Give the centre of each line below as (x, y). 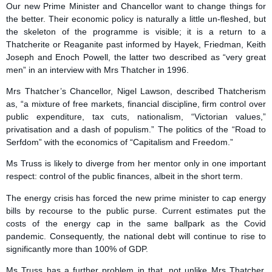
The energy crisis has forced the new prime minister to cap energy (136, 198)
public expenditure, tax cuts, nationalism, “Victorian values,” (136, 116)
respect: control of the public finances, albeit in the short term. (124, 176)
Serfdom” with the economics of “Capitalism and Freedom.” (120, 142)
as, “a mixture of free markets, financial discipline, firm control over (136, 104)
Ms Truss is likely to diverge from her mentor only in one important (136, 164)
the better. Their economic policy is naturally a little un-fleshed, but (136, 19)
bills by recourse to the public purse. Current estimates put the (136, 210)
